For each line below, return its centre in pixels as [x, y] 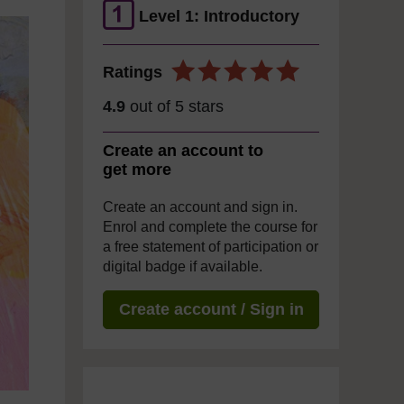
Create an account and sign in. [200, 207]
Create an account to [183, 151]
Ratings [133, 72]
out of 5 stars [174, 106]
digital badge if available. [183, 266]
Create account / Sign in [211, 309]
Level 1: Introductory [219, 16]
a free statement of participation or [211, 247]
